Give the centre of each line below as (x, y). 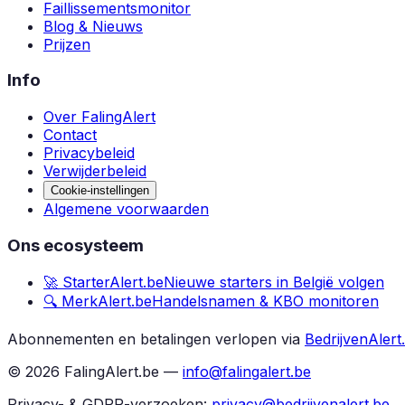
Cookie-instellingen (100, 191)
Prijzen (67, 44)
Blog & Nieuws (93, 26)
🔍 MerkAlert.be (98, 301)
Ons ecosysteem (75, 245)
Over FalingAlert (99, 117)
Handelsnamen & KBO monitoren (265, 301)
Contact (70, 135)
